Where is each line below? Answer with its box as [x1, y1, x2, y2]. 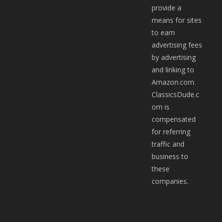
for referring [152, 126, 191, 136]
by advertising [152, 52, 196, 62]
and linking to [152, 64, 195, 74]
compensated [152, 114, 196, 124]
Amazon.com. [152, 77, 198, 87]
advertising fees [152, 40, 203, 50]
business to [152, 151, 189, 161]
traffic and [152, 139, 185, 149]
